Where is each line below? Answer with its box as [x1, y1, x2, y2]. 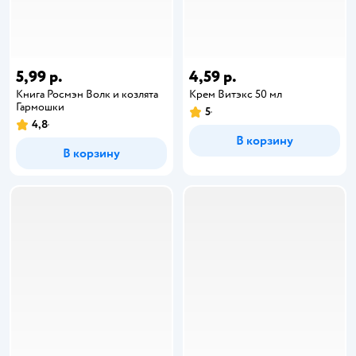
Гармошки [16, 99, 64, 114]
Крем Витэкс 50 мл [189, 87, 282, 101]
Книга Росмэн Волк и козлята [16, 87, 158, 101]
